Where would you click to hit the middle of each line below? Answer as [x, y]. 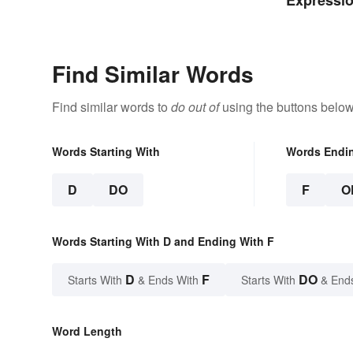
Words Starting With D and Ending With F [163, 242]
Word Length [87, 331]
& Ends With [168, 280]
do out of [195, 107]
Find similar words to [111, 107]
